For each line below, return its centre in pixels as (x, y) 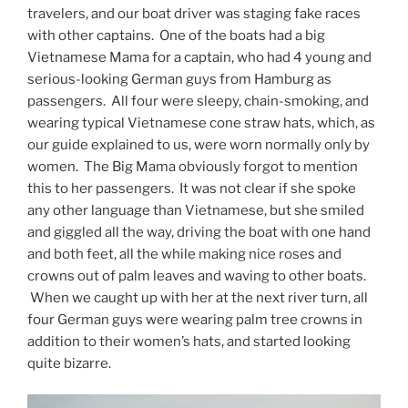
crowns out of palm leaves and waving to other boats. (197, 275)
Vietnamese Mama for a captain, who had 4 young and (199, 57)
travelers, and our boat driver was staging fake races (194, 13)
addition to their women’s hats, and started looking (189, 341)
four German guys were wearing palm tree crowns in (195, 319)
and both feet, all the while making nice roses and (184, 254)
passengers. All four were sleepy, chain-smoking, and (198, 101)
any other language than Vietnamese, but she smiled (196, 210)
